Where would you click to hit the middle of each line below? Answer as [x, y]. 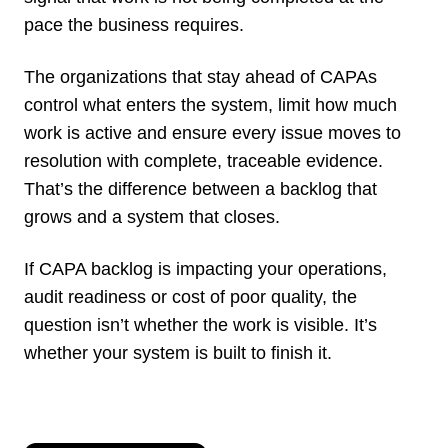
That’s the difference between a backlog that [200, 188]
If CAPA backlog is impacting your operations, [205, 268]
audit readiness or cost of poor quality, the [190, 296]
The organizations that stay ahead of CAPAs [200, 76]
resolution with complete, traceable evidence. [203, 160]
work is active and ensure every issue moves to [212, 132]
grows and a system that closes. [152, 216]
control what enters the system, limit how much [210, 104]
